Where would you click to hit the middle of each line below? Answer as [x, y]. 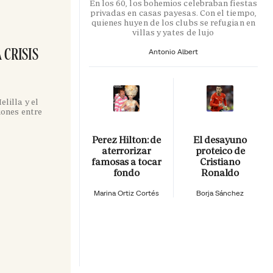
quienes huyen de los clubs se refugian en [173, 22]
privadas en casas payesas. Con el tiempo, [173, 12]
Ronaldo [220, 172]
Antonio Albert [173, 51]
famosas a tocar [126, 161]
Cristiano [220, 161]
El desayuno [220, 140]
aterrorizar [126, 151]
